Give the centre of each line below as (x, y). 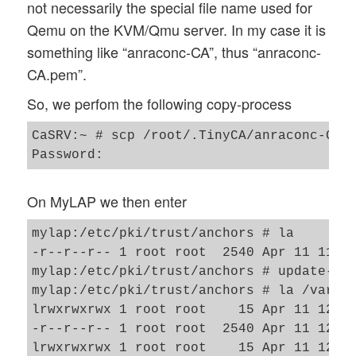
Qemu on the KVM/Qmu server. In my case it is (177, 30)
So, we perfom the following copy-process (160, 104)
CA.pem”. (57, 74)
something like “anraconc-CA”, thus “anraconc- (174, 52)
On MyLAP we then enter (107, 201)
